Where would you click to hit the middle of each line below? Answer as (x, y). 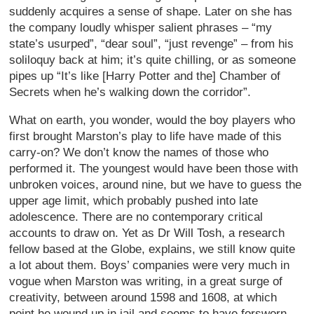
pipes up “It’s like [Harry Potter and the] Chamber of (145, 76)
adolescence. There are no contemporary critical (136, 217)
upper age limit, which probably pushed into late (134, 200)
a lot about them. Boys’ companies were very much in (150, 265)
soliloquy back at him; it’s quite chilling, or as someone (153, 60)
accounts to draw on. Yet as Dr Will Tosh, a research (147, 233)
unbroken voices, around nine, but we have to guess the (156, 184)
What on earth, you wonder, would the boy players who (152, 120)
